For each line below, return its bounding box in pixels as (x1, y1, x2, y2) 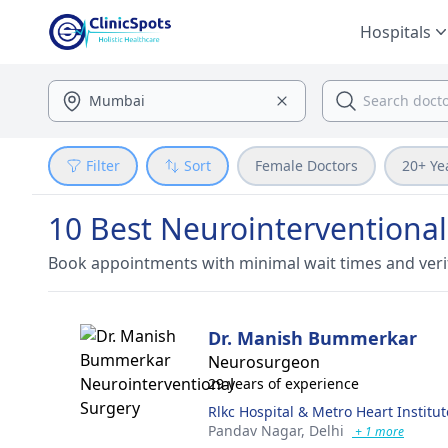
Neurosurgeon (208, 351, 320, 373)
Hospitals (360, 21, 431, 43)
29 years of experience (208, 374, 359, 393)
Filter (86, 156, 120, 175)
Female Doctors (255, 156, 358, 175)
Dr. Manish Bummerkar (208, 326, 417, 350)
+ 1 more (352, 423, 404, 440)
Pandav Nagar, (208, 421, 309, 440)
